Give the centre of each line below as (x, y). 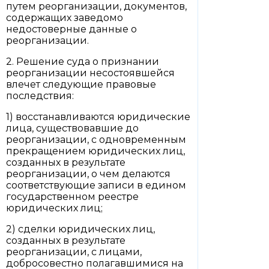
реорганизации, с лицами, (74, 252)
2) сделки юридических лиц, (80, 229)
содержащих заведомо (65, 18)
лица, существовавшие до (72, 128)
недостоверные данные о (71, 29)
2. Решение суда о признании (83, 62)
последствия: (40, 96)
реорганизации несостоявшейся (90, 73)
